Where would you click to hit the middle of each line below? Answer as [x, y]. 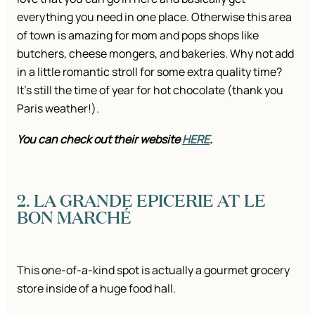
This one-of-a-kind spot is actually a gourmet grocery [153, 270]
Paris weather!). [59, 109]
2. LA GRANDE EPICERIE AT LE [141, 200]
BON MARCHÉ [74, 217]
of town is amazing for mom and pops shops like [138, 36]
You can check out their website [99, 140]
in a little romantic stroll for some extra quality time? [149, 72]
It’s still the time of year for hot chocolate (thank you [150, 90]
